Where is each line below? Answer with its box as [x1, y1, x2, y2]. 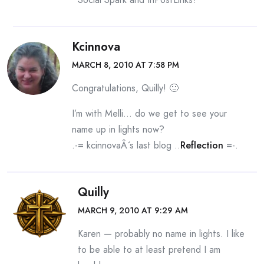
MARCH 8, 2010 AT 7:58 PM [72, 59, 179, 71]
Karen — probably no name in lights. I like [78, 227, 245, 240]
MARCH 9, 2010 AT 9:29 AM [78, 204, 188, 216]
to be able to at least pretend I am [78, 243, 220, 256]
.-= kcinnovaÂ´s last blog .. [72, 138, 180, 152]
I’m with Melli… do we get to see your [72, 107, 227, 120]
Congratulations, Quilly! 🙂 [72, 81, 179, 95]
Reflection [180, 138, 223, 152]
